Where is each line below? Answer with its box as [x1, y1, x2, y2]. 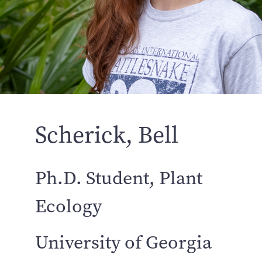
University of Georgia [35, 230, 212, 256]
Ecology [35, 194, 102, 219]
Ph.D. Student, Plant [35, 166, 202, 191]
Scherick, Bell [35, 119, 178, 150]
